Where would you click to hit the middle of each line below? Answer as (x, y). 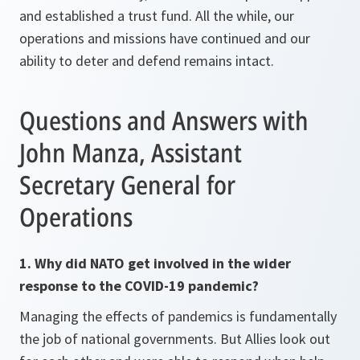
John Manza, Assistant (131, 153)
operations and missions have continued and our (165, 39)
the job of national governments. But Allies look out (175, 339)
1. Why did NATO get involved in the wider (155, 264)
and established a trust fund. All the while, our (157, 16)
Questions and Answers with (164, 121)
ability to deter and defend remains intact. (147, 61)
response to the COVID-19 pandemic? (139, 286)
